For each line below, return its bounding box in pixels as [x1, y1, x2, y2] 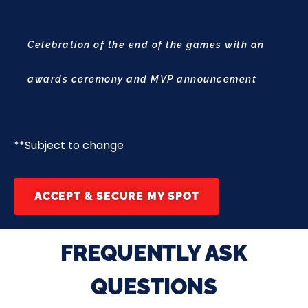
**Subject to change [14, 137, 124, 154]
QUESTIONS [91, 273, 217, 299]
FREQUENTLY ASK [60, 239, 248, 265]
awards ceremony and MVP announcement [27, 74, 256, 85]
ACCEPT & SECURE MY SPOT [34, 189, 199, 203]
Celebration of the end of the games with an [27, 39, 265, 51]
